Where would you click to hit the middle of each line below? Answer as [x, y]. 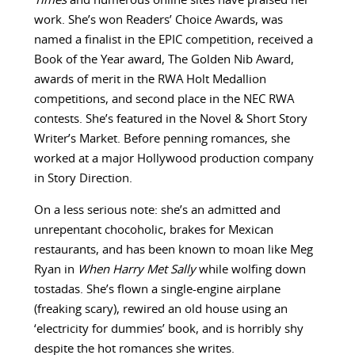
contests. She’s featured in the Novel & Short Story [170, 120]
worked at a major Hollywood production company [174, 159]
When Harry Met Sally [138, 270]
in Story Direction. [83, 179]
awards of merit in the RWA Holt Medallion [150, 80]
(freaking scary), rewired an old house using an [160, 310]
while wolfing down [252, 270]
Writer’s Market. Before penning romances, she [162, 139]
